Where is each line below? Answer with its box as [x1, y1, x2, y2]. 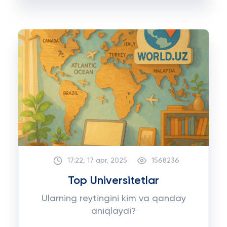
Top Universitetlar [68, 175, 159, 186]
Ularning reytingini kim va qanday [41, 194, 186, 203]
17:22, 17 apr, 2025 [67, 157, 127, 164]
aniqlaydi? [91, 207, 136, 216]
